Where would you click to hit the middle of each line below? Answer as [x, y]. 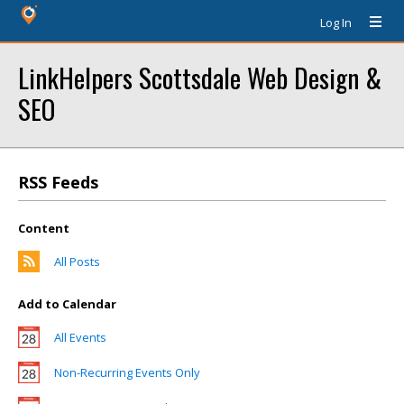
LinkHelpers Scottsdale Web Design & [200, 77]
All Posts [77, 262]
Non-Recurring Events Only [127, 372]
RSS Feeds [58, 182]
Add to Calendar [67, 304]
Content [44, 228]
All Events [80, 337]
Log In [336, 23]
